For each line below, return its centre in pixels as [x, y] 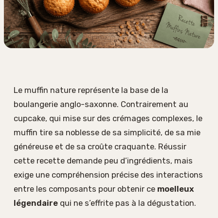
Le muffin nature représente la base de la [91, 90]
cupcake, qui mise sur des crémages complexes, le [108, 118]
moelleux [176, 189]
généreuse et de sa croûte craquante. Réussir [100, 147]
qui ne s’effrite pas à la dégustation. [127, 203]
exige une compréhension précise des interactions [108, 175]
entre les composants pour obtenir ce [85, 189]
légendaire [36, 203]
